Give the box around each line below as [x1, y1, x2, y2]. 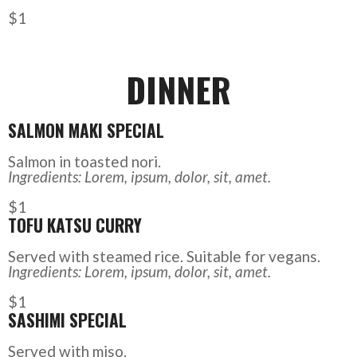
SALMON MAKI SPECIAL [7, 118, 164, 143]
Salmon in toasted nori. [7, 152, 161, 171]
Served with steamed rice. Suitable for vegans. [7, 247, 320, 266]
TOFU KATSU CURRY [7, 213, 142, 238]
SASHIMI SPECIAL [7, 308, 127, 333]
